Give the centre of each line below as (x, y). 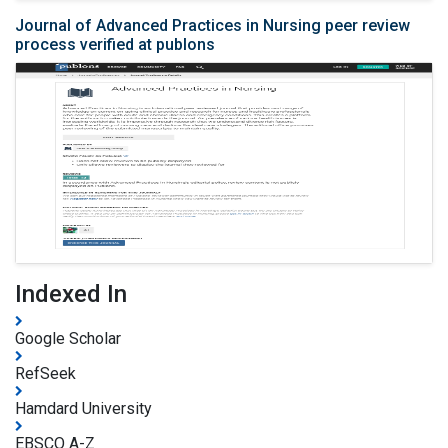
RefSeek (45, 374)
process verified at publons (115, 45)
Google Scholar (68, 339)
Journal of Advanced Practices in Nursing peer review (212, 26)
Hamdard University (83, 409)
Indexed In (71, 294)
